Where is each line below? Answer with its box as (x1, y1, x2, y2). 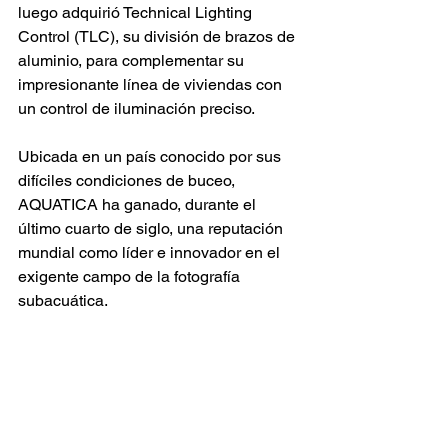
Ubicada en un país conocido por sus (18, 146, 285, 166)
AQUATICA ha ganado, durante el (18, 194, 260, 214)
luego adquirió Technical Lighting (18, 2, 256, 22)
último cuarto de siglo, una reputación (18, 218, 287, 238)
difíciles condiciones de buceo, (18, 170, 239, 190)
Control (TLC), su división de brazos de (18, 26, 299, 46)
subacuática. (18, 290, 108, 310)
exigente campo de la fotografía (18, 266, 244, 286)
